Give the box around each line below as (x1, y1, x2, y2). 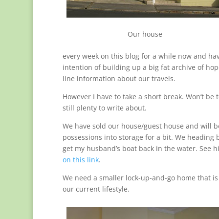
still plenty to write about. (62, 103, 147, 113)
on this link (62, 155, 99, 165)
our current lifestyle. (62, 184, 130, 194)
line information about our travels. (62, 74, 175, 84)
